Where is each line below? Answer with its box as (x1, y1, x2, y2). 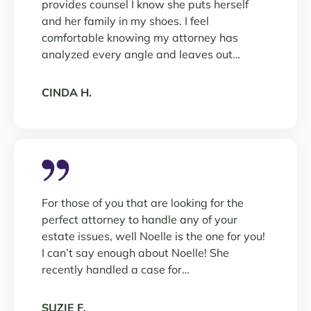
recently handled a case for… (42, 262, 190, 276)
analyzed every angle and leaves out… (42, 47, 240, 61)
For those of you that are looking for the (42, 196, 244, 210)
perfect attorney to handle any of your (42, 212, 237, 226)
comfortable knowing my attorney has (42, 31, 238, 44)
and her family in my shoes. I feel (42, 14, 209, 28)
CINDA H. (42, 85, 92, 99)
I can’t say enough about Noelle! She (42, 246, 229, 260)
